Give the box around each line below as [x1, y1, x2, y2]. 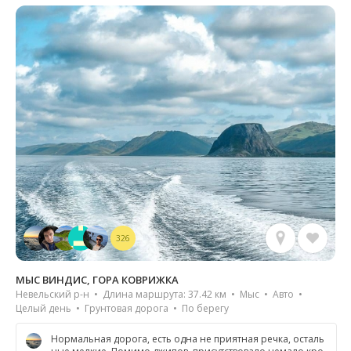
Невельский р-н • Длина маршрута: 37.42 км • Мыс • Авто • [16, 288, 305, 302]
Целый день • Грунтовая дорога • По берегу [16, 302, 229, 316]
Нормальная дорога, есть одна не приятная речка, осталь [51, 332, 324, 346]
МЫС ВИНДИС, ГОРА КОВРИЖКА [16, 273, 179, 288]
